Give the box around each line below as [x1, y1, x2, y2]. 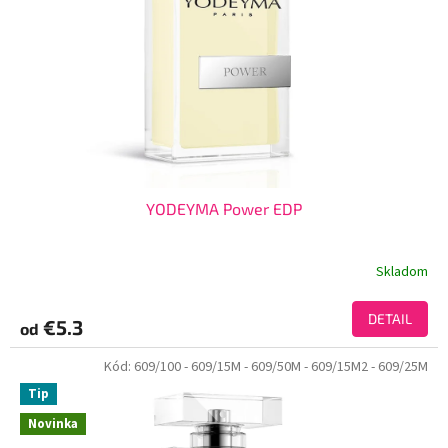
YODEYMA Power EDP [146, 199, 302, 219]
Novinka [28, 415, 78, 434]
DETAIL [368, 310, 412, 328]
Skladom [376, 261, 428, 282]
